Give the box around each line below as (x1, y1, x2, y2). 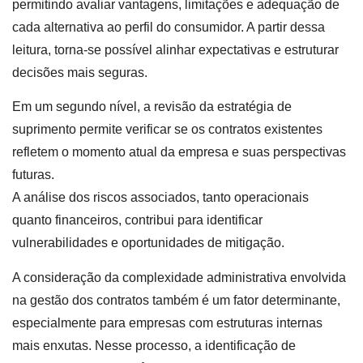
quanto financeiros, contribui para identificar (12, 213, 263, 228)
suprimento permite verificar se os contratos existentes (12, 122, 322, 137)
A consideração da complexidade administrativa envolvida (12, 270, 346, 284)
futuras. (12, 168, 54, 182)
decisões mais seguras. (12, 65, 147, 79)
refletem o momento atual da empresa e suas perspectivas (12, 145, 346, 160)
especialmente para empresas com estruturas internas (12, 315, 322, 330)
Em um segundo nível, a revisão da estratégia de (12, 100, 292, 114)
